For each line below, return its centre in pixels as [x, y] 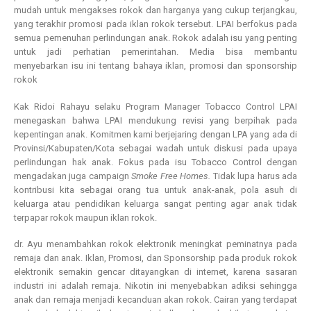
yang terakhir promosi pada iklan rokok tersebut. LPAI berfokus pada [155, 24]
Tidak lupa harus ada [255, 176]
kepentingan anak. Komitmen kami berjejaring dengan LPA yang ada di [155, 134]
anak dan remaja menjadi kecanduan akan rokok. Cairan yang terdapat [155, 300]
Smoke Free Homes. [172, 176]
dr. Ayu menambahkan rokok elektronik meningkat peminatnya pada [155, 244]
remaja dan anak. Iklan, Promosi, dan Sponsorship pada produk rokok [155, 258]
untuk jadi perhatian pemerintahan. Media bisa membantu [155, 52]
